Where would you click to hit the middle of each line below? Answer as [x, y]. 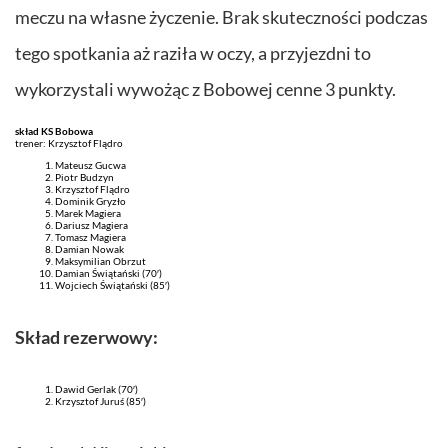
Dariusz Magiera [91, 224]
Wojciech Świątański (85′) [112, 284]
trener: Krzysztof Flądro [69, 142]
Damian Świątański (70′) [108, 272]
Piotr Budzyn [84, 176]
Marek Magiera [88, 212]
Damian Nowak [89, 248]
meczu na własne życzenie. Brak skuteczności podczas [221, 16]
